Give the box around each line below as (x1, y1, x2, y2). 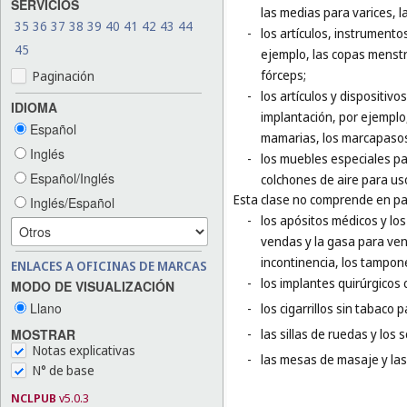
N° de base (33, 362, 94, 380)
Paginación (33, 66, 94, 84)
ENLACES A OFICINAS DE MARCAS (11, 256, 207, 274)
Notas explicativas (33, 342, 135, 360)
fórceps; (261, 66, 306, 84)
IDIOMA (11, 97, 57, 116)
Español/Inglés (26, 168, 114, 187)
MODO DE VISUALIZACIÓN (11, 276, 174, 295)
